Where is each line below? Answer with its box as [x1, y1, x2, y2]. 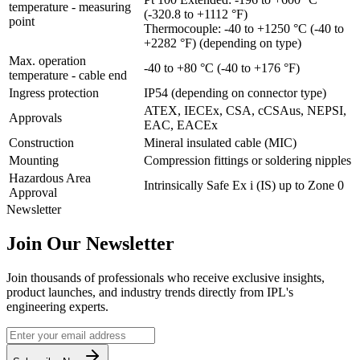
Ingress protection [9, 86, 99, 100]
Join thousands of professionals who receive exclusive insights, [6, 271, 325, 285]
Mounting [9, 153, 59, 168]
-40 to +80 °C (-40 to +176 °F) [144, 61, 300, 76]
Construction [9, 136, 74, 150]
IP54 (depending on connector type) [144, 86, 326, 100]
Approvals [9, 111, 62, 125]
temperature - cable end [9, 68, 127, 83]
